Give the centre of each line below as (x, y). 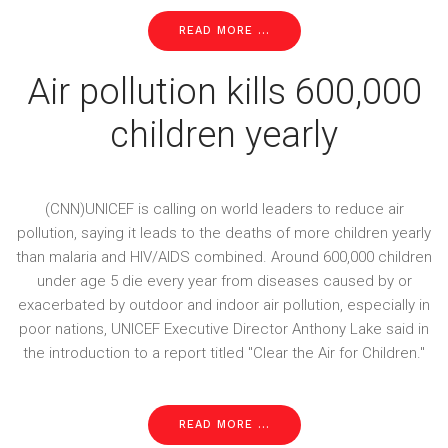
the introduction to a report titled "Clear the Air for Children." (224, 353)
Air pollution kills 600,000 (224, 92)
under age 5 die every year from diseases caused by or (224, 281)
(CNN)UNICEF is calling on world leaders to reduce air (224, 209)
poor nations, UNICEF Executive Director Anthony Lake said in (224, 329)
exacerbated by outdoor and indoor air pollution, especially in (224, 305)
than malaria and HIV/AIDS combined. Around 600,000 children (224, 257)
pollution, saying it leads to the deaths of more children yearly (224, 233)
